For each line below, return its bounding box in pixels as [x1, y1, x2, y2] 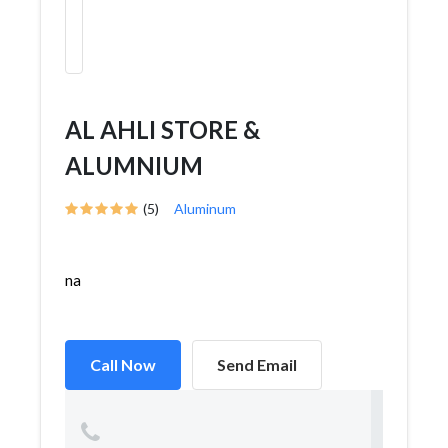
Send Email [217, 355, 297, 374]
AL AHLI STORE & [65, 115, 260, 144]
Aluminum [174, 200, 236, 217]
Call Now [90, 355, 156, 374]
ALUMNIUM [65, 151, 203, 180]
